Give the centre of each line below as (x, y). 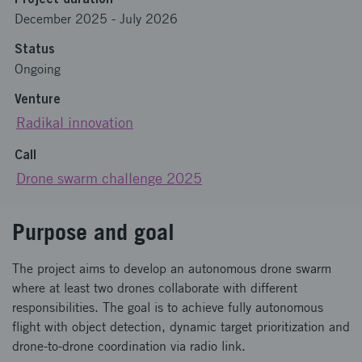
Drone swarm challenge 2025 (109, 178)
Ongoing (38, 69)
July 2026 (149, 19)
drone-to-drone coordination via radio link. (129, 346)
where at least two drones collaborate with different (155, 288)
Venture (38, 99)
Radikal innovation (75, 122)
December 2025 (61, 19)
